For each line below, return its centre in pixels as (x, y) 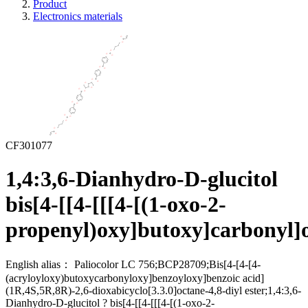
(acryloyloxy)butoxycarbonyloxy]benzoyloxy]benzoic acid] (135, 278)
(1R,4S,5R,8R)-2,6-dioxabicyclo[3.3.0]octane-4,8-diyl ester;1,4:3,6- (153, 290)
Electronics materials (78, 16)
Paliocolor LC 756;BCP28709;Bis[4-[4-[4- (167, 264)
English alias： (38, 264)
